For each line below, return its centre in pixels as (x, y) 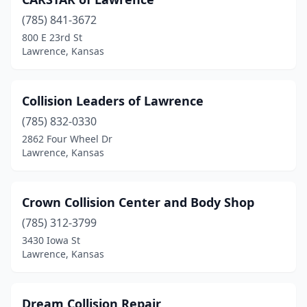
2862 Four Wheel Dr (67, 139)
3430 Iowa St (51, 240)
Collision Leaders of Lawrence (113, 101)
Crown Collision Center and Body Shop (138, 202)
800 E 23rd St (52, 37)
